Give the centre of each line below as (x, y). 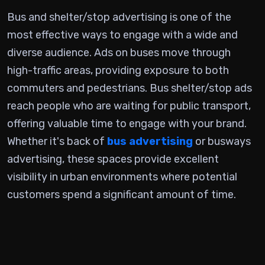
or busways (222, 141)
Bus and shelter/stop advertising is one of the (119, 17)
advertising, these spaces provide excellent (113, 159)
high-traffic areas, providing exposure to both (118, 70)
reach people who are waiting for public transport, (129, 106)
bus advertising (150, 141)
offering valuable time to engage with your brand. (127, 124)
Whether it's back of (57, 141)
